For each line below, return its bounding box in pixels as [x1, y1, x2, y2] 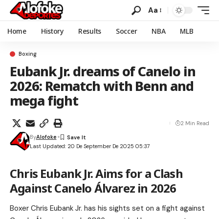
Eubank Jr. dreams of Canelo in [10, 62, 196, 80]
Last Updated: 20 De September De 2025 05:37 [29, 142, 150, 150]
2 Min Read [180, 120, 209, 127]
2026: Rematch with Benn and [10, 77, 194, 95]
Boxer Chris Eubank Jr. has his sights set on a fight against [10, 203, 205, 214]
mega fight [10, 91, 79, 109]
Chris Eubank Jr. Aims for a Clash [10, 165, 183, 181]
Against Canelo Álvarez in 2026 [10, 180, 176, 196]
